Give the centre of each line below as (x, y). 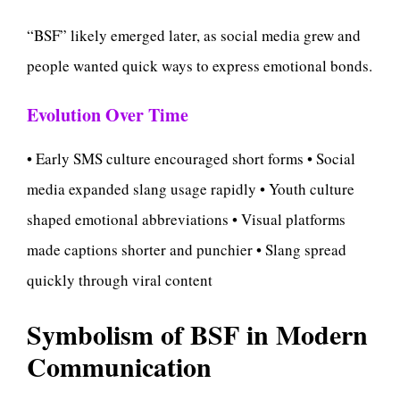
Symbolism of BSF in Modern (197, 334)
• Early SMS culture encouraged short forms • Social (191, 158)
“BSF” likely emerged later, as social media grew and (194, 36)
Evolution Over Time (108, 114)
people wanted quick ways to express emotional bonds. (200, 66)
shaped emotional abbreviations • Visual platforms (186, 219)
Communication (119, 367)
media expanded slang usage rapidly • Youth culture (191, 188)
